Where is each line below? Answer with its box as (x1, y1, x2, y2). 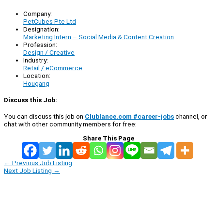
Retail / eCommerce (23, 63, 82, 72)
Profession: (23, 40, 57, 48)
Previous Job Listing (11, 159, 72, 167)
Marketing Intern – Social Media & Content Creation (23, 32, 174, 41)
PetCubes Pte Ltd (23, 17, 76, 25)
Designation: (23, 25, 60, 33)
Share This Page (83, 134, 134, 142)
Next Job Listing (4, 167, 53, 175)
